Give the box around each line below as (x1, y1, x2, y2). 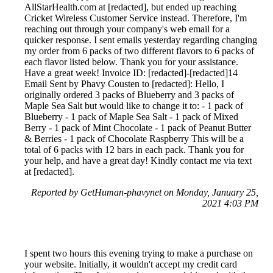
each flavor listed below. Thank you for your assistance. (24, 56, 238, 67)
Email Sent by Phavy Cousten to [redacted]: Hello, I (24, 78, 224, 89)
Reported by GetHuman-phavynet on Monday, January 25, (31, 186, 258, 197)
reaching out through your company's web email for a (24, 23, 230, 34)
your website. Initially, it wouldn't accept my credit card (24, 258, 237, 269)
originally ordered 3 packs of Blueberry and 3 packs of (24, 89, 234, 100)
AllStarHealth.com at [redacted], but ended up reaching (24, 1, 236, 12)
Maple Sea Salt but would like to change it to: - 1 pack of (24, 100, 243, 111)
